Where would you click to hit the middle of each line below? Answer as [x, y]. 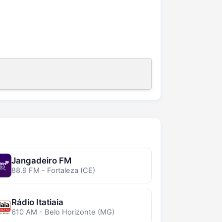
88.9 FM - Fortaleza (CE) [53, 170]
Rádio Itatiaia [37, 202]
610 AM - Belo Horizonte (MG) [63, 212]
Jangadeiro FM [41, 160]
